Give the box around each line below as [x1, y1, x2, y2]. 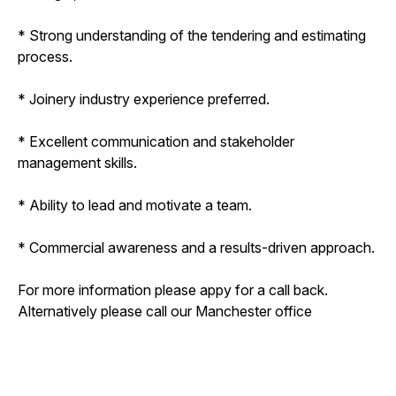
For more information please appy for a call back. [18, 280, 328, 299]
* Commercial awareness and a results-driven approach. [18, 238, 375, 256]
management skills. [18, 153, 137, 171]
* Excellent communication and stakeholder [18, 132, 294, 150]
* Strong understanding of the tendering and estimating [18, 26, 366, 44]
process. [18, 47, 72, 65]
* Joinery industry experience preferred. [18, 89, 270, 108]
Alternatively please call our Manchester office [18, 301, 312, 320]
